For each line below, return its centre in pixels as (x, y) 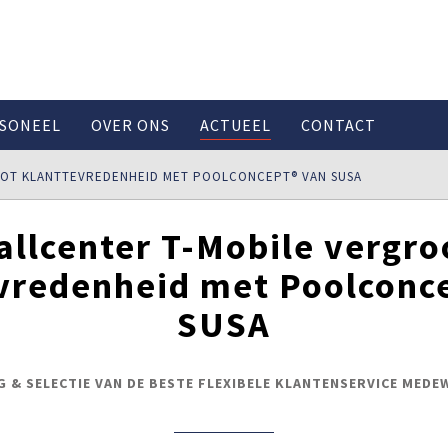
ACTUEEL (235, 125)
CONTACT (338, 125)
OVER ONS (130, 125)
